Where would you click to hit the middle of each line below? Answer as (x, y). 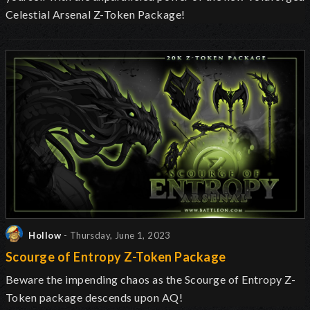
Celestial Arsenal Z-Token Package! (95, 14)
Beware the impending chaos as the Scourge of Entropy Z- (151, 279)
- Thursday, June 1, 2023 (117, 236)
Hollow (44, 236)
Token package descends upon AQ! (94, 297)
